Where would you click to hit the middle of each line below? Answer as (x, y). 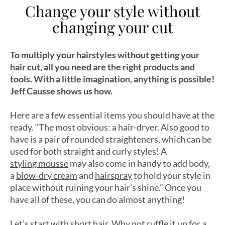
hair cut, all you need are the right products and (102, 67)
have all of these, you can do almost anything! (97, 200)
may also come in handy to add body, (139, 163)
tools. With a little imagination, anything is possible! (112, 79)
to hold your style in (171, 176)
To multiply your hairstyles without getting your (105, 55)
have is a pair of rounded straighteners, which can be (111, 139)
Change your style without (113, 11)
